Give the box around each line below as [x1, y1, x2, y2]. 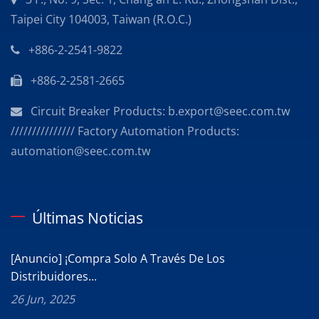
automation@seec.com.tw [11, 143, 150, 159]
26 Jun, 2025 [11, 291, 75, 307]
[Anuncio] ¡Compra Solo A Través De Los [11, 251, 225, 266]
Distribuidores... [11, 268, 97, 284]
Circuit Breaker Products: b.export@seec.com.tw [31, 103, 290, 119]
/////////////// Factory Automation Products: [11, 123, 239, 139]
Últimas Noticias [32, 208, 143, 228]
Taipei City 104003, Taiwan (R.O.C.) [11, 11, 192, 27]
